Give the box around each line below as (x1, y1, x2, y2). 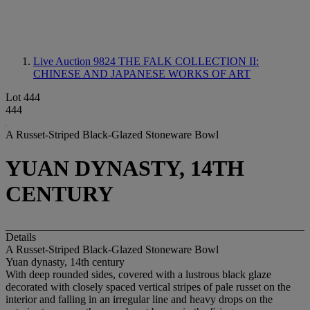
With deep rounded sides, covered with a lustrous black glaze (6, 268, 271, 280)
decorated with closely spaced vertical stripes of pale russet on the (6, 280, 291, 293)
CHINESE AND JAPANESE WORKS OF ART (33, 68, 250, 80)
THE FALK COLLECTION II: (118, 55, 259, 67)
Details (6, 230, 36, 243)
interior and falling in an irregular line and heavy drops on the (6, 293, 273, 305)
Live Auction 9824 (33, 55, 118, 67)
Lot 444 (6, 91, 40, 103)
